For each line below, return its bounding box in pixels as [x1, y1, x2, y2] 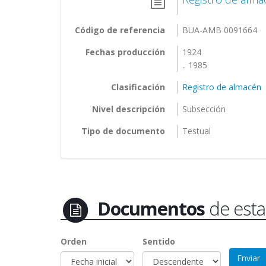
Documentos [97, 195, 205, 221]
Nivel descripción [92, 103, 165, 115]
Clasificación [111, 81, 165, 93]
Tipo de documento [81, 125, 165, 137]
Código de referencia [75, 24, 165, 36]
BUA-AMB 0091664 [182, 24, 258, 36]
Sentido [142, 235, 175, 247]
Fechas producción [85, 46, 165, 58]
